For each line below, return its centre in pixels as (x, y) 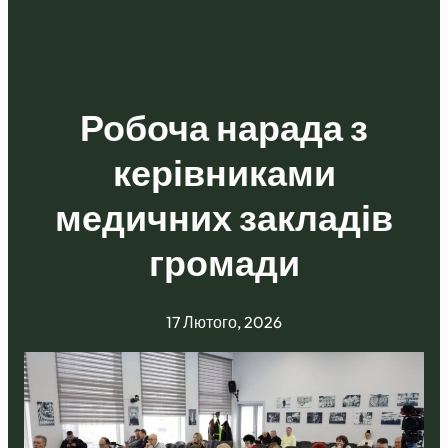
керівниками (224, 173)
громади (224, 263)
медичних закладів (224, 218)
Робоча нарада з (224, 128)
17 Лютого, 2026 (224, 322)
